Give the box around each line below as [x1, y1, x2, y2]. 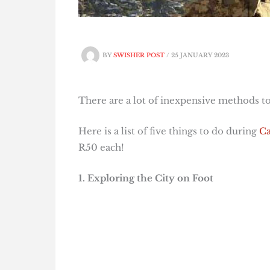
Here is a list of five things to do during [78, 125, 259, 137]
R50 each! [78, 142, 124, 154]
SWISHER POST [113, 52, 166, 60]
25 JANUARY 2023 [171, 52, 229, 60]
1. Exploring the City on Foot [78, 172, 213, 184]
